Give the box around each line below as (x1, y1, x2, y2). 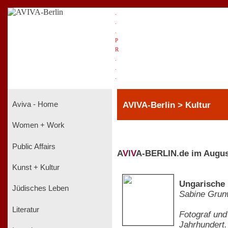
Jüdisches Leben (10, 184, 69, 193)
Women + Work (10, 121, 65, 130)
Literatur (10, 205, 39, 214)
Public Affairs (10, 142, 55, 151)
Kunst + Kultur (10, 163, 60, 172)
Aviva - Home (10, 100, 58, 108)
